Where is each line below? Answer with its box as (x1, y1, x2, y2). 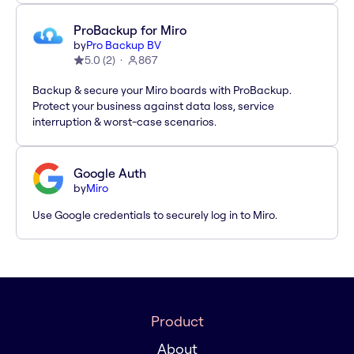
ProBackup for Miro (73, 22, 186, 39)
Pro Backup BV (86, 38, 161, 53)
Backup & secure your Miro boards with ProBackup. (32, 83, 292, 98)
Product (150, 312, 204, 331)
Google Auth (73, 165, 146, 182)
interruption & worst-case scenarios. (32, 115, 217, 130)
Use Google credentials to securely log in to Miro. (32, 208, 277, 223)
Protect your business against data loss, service (32, 99, 274, 114)
